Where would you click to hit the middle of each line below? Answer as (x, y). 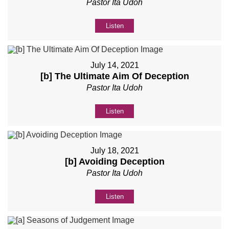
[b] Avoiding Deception (114, 162)
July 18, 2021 (114, 151)
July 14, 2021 (114, 65)
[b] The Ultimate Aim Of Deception (114, 76)
